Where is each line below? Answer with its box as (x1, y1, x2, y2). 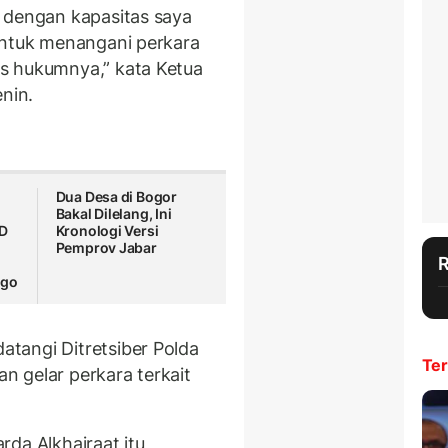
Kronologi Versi (55, 222, 159, 240)
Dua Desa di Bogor (55, 188, 178, 206)
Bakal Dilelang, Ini (55, 205, 172, 223)
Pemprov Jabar (55, 239, 157, 257)
